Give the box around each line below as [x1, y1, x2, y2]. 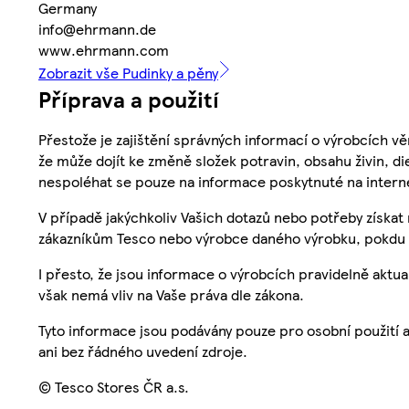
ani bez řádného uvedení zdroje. [38, 340, 247, 362]
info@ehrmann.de [38, 17, 156, 39]
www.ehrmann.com [38, 38, 169, 60]
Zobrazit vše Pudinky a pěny [38, 61, 218, 83]
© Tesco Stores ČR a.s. [38, 375, 189, 397]
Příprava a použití [38, 82, 219, 114]
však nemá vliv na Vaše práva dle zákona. [38, 283, 304, 305]
